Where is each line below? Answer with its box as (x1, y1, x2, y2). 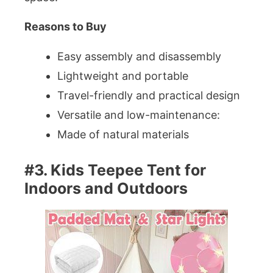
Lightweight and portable (57, 69, 188, 82)
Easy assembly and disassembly (57, 49, 221, 63)
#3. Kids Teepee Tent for (24, 160, 206, 179)
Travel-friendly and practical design (57, 88, 240, 102)
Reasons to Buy (24, 20, 107, 34)
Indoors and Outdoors (24, 179, 188, 197)
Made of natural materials (57, 127, 189, 141)
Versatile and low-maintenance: (57, 108, 220, 121)
